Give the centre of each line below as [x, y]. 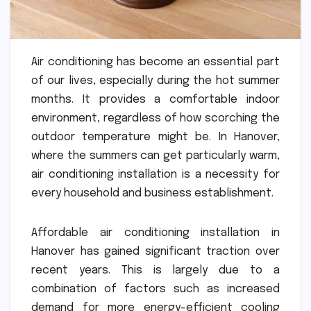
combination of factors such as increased [155, 289]
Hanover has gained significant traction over [155, 251]
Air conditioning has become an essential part [155, 62]
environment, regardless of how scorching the [155, 118]
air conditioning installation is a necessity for [155, 174]
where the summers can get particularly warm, [155, 155]
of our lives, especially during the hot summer [155, 81]
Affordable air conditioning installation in [155, 233]
